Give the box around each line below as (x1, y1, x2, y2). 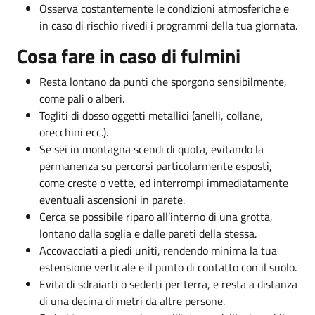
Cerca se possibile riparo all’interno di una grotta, (39, 207, 273, 225)
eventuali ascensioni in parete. (39, 191, 185, 208)
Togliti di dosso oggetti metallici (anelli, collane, (39, 106, 263, 124)
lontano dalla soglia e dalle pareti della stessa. (39, 224, 257, 242)
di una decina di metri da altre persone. (39, 292, 225, 309)
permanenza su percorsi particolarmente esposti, (39, 157, 272, 174)
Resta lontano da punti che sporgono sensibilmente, (39, 72, 287, 90)
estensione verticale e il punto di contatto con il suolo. (39, 258, 297, 276)
